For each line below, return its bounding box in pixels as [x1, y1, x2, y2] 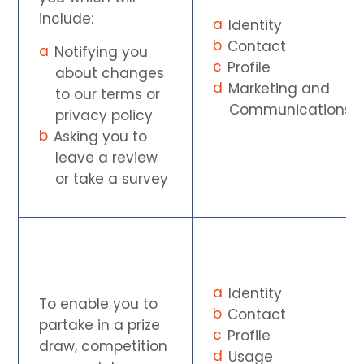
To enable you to [39, 293, 158, 314]
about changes [55, 63, 165, 83]
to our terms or [55, 84, 161, 104]
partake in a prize [39, 314, 161, 335]
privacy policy [55, 105, 154, 125]
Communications [229, 99, 353, 119]
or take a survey [55, 168, 169, 188]
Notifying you [54, 41, 149, 62]
